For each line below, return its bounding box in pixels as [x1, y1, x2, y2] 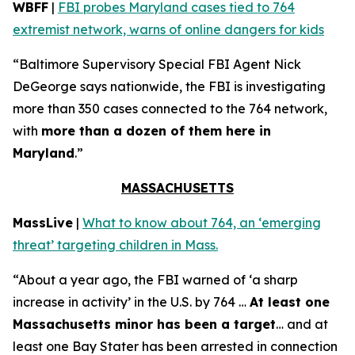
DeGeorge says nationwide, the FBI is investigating [13, 78, 326, 94]
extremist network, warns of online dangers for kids [13, 21, 324, 37]
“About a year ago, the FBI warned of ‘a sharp [13, 272, 298, 288]
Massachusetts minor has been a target [13, 316, 276, 332]
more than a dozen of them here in [41, 123, 271, 139]
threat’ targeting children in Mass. [13, 237, 218, 253]
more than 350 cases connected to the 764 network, [13, 101, 327, 116]
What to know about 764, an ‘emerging [82, 215, 321, 231]
